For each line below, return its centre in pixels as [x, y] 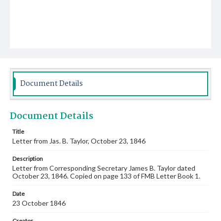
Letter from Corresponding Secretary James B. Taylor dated [104, 168]
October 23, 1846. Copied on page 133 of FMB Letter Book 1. [106, 176]
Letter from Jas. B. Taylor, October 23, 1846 [79, 141]
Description [28, 159]
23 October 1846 [39, 203]
